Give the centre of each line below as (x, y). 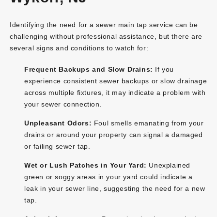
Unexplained (169, 165)
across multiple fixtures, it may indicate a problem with (115, 92)
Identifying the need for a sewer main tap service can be (104, 24)
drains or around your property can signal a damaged (114, 134)
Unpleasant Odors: (58, 123)
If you (163, 69)
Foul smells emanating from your (148, 123)
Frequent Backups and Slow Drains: (89, 69)
